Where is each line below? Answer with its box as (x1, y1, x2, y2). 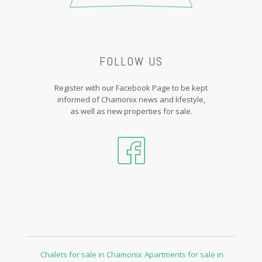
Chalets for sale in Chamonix (40, 249, 142, 260)
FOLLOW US (99, 54, 163, 69)
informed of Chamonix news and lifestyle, (57, 94, 205, 105)
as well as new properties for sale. (70, 106, 192, 116)
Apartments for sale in (144, 249, 223, 260)
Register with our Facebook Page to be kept (54, 82, 208, 93)
